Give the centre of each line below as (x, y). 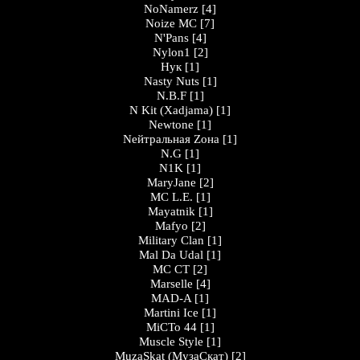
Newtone (171, 125)
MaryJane (171, 182)
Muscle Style (171, 342)
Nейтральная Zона (171, 139)
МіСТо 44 (171, 327)
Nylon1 (171, 52)
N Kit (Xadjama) (171, 110)
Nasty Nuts (171, 81)
